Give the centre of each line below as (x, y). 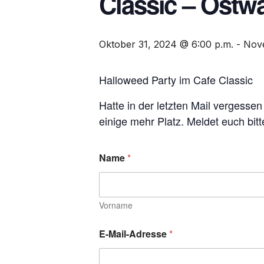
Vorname (116, 205)
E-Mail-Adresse (134, 233)
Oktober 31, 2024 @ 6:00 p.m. (166, 44)
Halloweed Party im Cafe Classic (176, 79)
